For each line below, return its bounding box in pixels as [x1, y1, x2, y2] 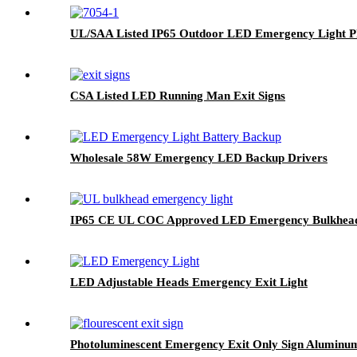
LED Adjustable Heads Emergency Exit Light [70, 275, 308, 288]
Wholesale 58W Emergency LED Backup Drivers [70, 151, 328, 164]
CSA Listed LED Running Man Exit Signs [70, 88, 285, 102]
